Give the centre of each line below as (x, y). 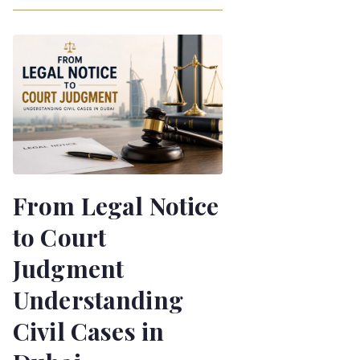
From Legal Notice (116, 205)
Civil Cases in (89, 331)
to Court (60, 237)
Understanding (98, 299)
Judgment (69, 268)
